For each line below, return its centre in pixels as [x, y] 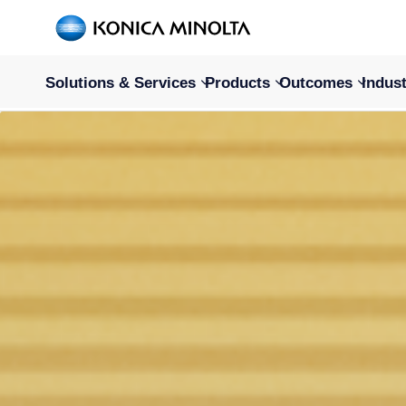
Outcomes [316, 83]
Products [237, 83]
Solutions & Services [121, 83]
